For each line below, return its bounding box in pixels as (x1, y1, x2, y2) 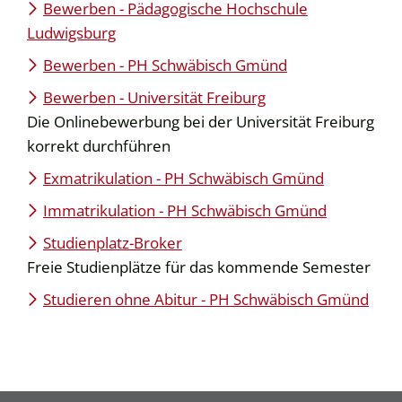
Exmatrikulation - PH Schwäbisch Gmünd (42, 167, 324, 188)
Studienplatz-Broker (42, 232, 182, 253)
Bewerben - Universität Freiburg (42, 86, 266, 108)
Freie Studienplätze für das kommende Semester (27, 256, 371, 277)
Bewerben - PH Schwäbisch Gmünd (42, 54, 287, 75)
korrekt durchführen (27, 135, 170, 156)
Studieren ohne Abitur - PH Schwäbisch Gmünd (42, 288, 369, 310)
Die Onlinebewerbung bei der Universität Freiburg (27, 110, 374, 132)
